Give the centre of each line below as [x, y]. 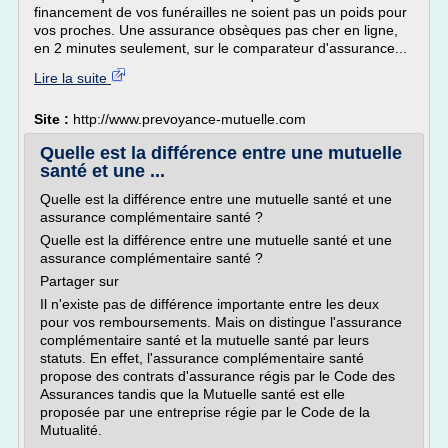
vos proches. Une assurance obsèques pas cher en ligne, [216, 30]
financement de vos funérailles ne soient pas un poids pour [220, 12]
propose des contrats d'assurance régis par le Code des [217, 376]
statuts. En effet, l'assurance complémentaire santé [202, 358]
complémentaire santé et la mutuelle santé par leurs [204, 340]
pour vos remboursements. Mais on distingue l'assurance [221, 322]
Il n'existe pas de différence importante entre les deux [209, 304]
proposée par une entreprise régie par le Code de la [205, 412]
